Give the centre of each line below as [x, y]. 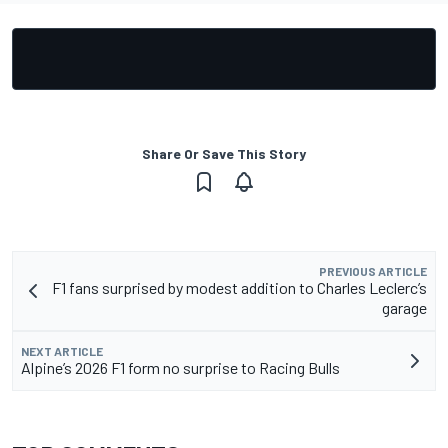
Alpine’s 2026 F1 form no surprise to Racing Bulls [180, 368]
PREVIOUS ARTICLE [373, 271]
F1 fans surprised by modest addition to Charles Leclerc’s [239, 288]
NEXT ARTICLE [62, 351]
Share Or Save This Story [224, 154]
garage [404, 308]
